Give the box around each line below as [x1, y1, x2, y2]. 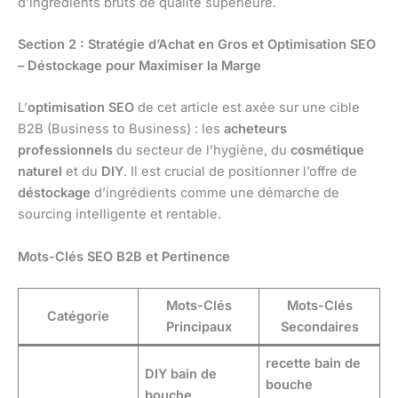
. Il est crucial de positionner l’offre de [123, 163, 357, 180]
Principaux [165, 318, 232, 335]
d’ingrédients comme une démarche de [91, 185, 339, 202]
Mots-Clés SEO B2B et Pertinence [18, 248, 230, 265]
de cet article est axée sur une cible [134, 99, 360, 116]
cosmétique [291, 142, 364, 159]
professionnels [18, 142, 113, 159]
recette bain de [266, 354, 362, 371]
